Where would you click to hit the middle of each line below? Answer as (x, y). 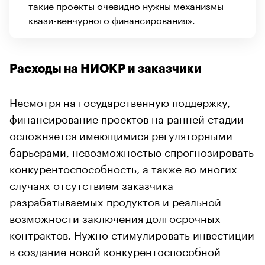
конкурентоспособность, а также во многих (123, 167)
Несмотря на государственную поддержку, (120, 101)
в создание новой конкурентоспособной (115, 250)
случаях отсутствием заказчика (91, 184)
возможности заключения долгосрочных (115, 217)
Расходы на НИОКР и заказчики (106, 69)
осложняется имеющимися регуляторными (121, 134)
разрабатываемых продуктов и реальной (115, 200)
